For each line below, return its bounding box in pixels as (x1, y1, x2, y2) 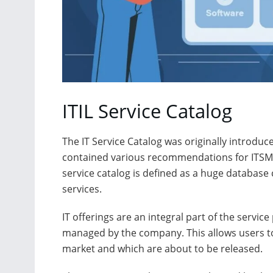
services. (62, 182, 102, 196)
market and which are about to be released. (62, 241, 263, 255)
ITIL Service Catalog (62, 98, 232, 124)
